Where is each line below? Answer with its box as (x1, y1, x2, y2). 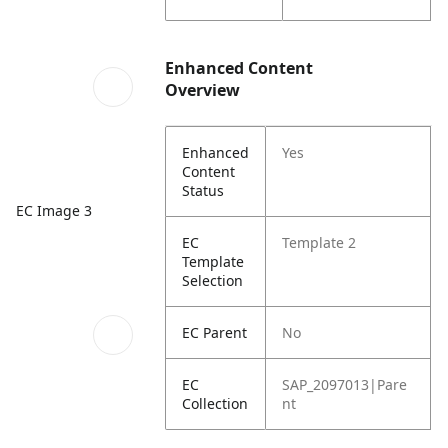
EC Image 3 (16, 201, 92, 221)
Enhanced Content (165, 57, 314, 79)
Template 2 (282, 233, 357, 252)
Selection (182, 271, 244, 290)
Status (182, 181, 225, 200)
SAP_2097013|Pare (282, 375, 408, 394)
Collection (182, 394, 249, 413)
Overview (165, 79, 241, 101)
